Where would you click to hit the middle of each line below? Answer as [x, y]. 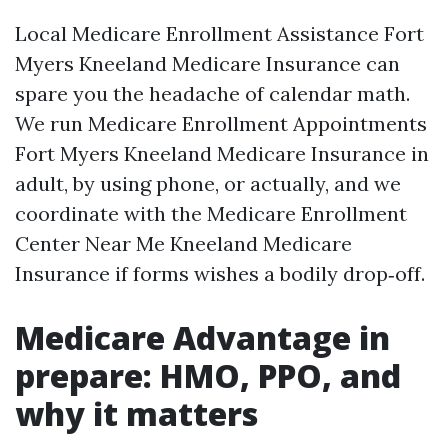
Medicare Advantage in [202, 337]
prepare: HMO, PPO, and [208, 375]
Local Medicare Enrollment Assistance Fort [219, 33]
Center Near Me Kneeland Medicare [183, 243]
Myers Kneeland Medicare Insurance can [207, 63]
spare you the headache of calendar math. [212, 93]
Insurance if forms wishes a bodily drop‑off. [220, 273]
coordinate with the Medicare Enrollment [211, 213]
